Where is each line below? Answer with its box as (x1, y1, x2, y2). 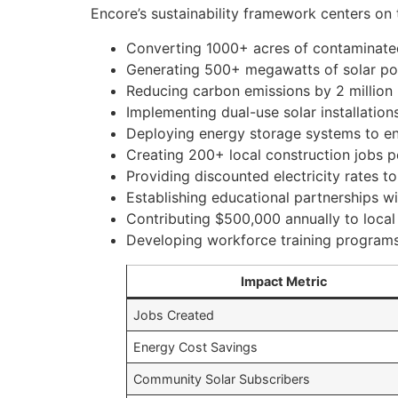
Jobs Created (133, 306, 215, 322)
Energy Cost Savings (133, 338, 259, 354)
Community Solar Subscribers (133, 370, 311, 386)
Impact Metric (240, 273, 327, 289)
